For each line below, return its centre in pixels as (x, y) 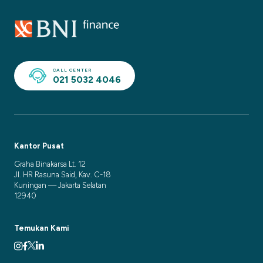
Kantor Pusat (39, 146)
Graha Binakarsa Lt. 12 (50, 164)
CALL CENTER (72, 70)
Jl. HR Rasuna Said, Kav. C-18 (63, 175)
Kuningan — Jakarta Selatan (60, 186)
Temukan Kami (42, 228)
